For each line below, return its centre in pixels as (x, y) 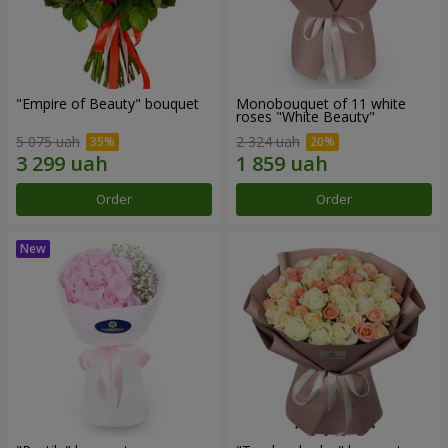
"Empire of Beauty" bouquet (107, 103)
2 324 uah (268, 142)
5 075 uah (48, 142)
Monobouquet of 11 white (321, 103)
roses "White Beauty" (305, 116)
